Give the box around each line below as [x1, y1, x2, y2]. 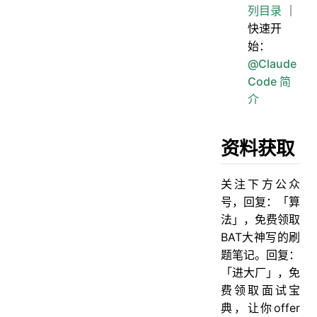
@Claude [248, 56, 297, 71]
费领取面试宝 [221, 282, 300, 297]
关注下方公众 [221, 176, 300, 191]
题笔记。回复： [221, 247, 300, 262]
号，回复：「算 [221, 194, 300, 209]
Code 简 [248, 74, 292, 88]
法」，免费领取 [221, 212, 300, 226]
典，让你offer [221, 300, 300, 315]
